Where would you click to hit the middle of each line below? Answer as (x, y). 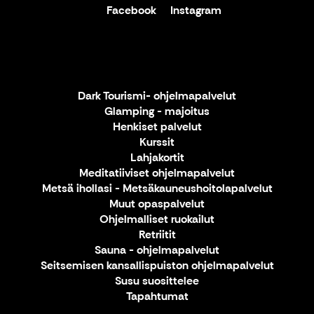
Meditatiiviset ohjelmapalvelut (157, 173)
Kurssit (157, 142)
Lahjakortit (157, 158)
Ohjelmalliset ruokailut (157, 219)
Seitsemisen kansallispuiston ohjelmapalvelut (157, 266)
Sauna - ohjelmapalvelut (157, 250)
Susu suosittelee (157, 281)
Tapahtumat (157, 296)
